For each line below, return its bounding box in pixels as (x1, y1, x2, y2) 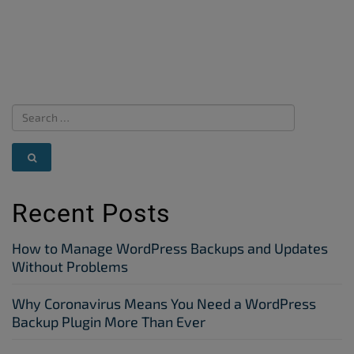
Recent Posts (12, 198, 171, 228)
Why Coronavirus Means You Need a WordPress (12, 294, 316, 312)
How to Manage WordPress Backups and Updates (12, 239, 328, 257)
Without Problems (12, 257, 128, 275)
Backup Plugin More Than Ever (12, 312, 205, 330)
